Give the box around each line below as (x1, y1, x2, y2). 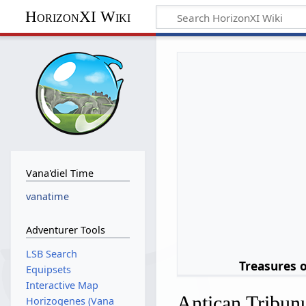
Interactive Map (25, 279, 98, 292)
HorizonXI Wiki (25, 8, 130, 25)
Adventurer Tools (25, 223, 105, 236)
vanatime (25, 190, 69, 204)
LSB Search (25, 247, 77, 260)
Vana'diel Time (25, 166, 94, 180)
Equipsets (25, 262, 71, 276)
